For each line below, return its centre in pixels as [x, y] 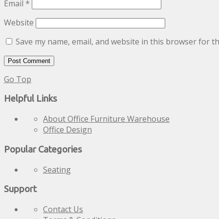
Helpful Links [31, 99]
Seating [57, 169]
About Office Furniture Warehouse [106, 119]
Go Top [18, 79]
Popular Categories [43, 149]
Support [20, 189]
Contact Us [63, 209]
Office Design [67, 130]
